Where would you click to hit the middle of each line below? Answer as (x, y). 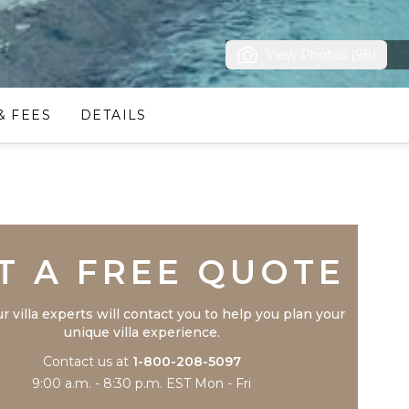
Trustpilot (142, 202)
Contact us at (85, 362)
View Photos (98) (321, 55)
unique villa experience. (142, 332)
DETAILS (114, 115)
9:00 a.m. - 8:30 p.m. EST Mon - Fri (142, 383)
